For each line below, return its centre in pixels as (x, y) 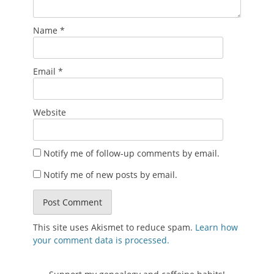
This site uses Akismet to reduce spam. (114, 227)
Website (50, 112)
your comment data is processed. (101, 240)
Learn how (217, 227)
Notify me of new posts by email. (110, 175)
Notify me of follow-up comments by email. (131, 153)
